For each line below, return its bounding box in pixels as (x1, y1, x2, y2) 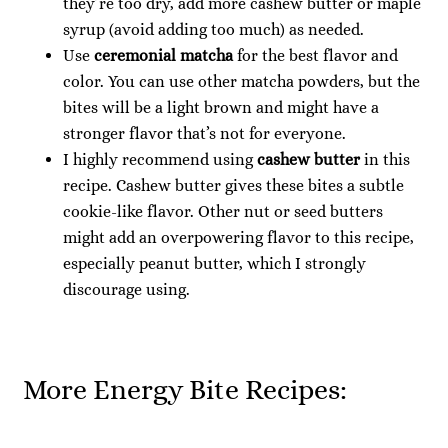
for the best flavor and (237, 45, 398, 65)
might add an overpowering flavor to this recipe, (63, 227, 414, 247)
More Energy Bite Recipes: (23, 372, 347, 406)
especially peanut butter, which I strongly (63, 253, 366, 273)
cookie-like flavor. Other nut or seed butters (63, 201, 383, 221)
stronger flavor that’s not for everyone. (63, 123, 346, 143)
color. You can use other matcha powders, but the (63, 71, 420, 91)
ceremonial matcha (90, 45, 237, 65)
